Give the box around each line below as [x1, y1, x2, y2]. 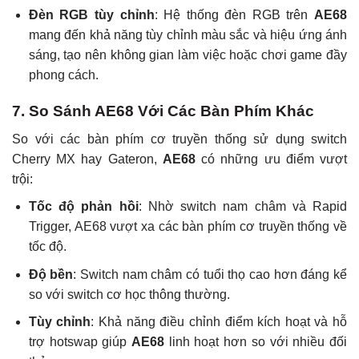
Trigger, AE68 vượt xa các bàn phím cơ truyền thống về [28, 220, 347, 234]
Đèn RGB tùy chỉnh [28, 8, 155, 22]
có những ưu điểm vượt [195, 151, 348, 166]
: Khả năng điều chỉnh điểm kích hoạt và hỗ [91, 315, 348, 329]
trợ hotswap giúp [28, 335, 131, 349]
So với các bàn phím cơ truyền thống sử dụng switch [12, 131, 347, 146]
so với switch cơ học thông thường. [28, 287, 230, 301]
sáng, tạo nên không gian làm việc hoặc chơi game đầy [28, 48, 347, 63]
